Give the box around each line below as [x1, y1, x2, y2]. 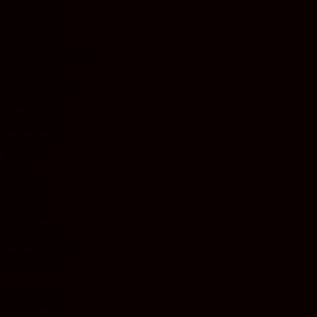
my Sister [6, 185, 47, 198]
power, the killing [6, 47, 83, 59]
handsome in [6, 122, 62, 134]
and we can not [6, 248, 74, 260]
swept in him [6, 222, 63, 235]
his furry [6, 72, 43, 85]
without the [6, 34, 56, 47]
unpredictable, [6, 85, 69, 98]
